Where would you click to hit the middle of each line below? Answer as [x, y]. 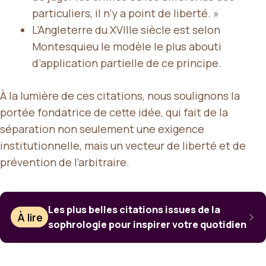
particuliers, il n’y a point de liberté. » [126, 13]
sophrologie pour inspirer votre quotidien [148, 224]
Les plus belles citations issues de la [134, 209]
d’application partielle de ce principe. [127, 63]
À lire [30, 217]
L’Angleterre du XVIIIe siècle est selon [126, 29]
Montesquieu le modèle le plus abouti [127, 46]
